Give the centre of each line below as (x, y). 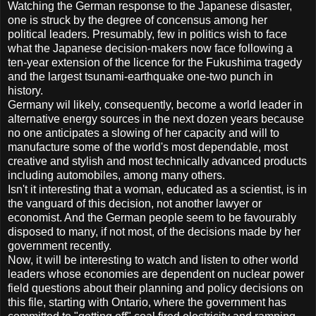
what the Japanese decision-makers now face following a (150, 49)
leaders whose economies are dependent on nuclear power (156, 274)
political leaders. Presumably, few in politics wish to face (147, 35)
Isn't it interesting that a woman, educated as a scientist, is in (157, 190)
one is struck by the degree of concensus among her (138, 20)
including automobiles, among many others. (116, 176)
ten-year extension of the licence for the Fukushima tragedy (155, 63)
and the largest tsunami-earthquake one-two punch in (140, 77)
